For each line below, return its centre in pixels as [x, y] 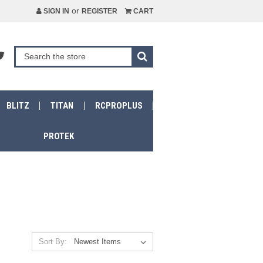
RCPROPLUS [119, 106]
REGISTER [100, 11]
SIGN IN [55, 11]
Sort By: [53, 242]
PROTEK [59, 136]
